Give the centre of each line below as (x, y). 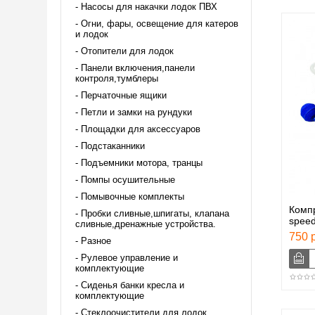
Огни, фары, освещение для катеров (160, 23)
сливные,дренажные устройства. (146, 224)
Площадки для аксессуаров (141, 129)
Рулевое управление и (129, 257)
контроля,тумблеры (117, 78)
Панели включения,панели (138, 67)
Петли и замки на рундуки (136, 112)
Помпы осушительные (128, 179)
